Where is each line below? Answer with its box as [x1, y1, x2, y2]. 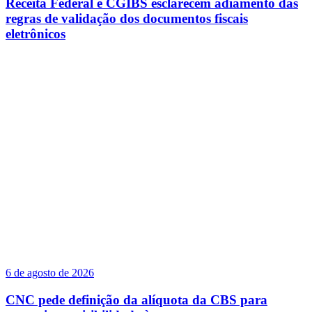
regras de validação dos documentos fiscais [6, 11, 248, 26]
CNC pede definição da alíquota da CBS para [6, 292, 267, 307]
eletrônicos [6, 26, 65, 42]
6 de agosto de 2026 [6, 266, 94, 279]
